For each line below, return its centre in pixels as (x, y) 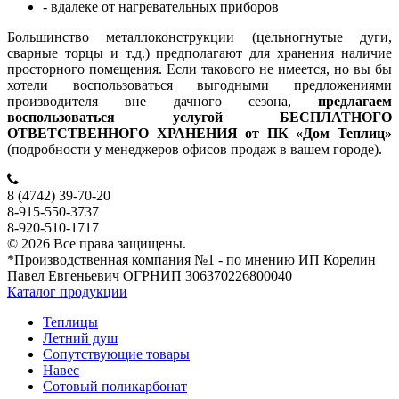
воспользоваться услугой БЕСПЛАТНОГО (199, 117)
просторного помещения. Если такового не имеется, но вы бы (199, 69)
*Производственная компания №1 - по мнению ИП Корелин (191, 259)
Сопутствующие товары (116, 354)
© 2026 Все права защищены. (97, 243)
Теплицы (70, 322)
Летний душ (80, 338)
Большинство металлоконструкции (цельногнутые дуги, (199, 37)
